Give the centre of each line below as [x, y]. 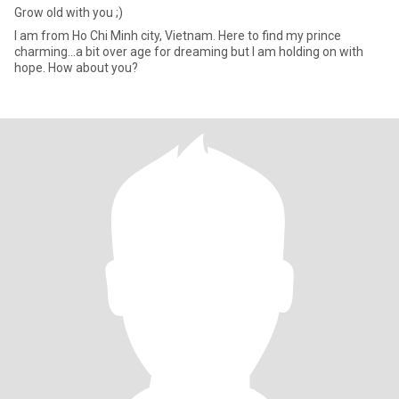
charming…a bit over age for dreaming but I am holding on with [189, 52]
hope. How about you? [76, 68]
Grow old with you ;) [69, 12]
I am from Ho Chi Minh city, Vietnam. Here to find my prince [178, 36]
